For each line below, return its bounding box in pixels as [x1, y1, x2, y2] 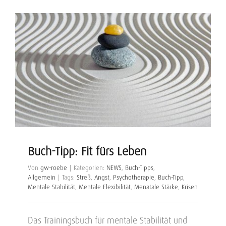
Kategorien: [74, 164, 106, 172]
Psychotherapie [113, 174, 154, 181]
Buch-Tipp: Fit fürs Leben [28, 144, 146, 158]
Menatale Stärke [134, 183, 178, 191]
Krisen [182, 183, 198, 191]
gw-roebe [40, 164, 67, 172]
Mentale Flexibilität [79, 183, 131, 191]
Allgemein [28, 174, 55, 181]
